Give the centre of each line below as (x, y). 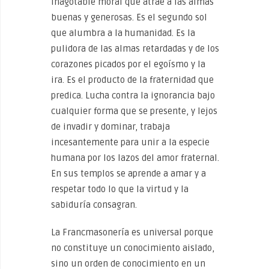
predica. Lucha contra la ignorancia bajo (133, 95)
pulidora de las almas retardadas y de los (135, 49)
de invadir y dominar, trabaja (110, 127)
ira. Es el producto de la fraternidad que (132, 80)
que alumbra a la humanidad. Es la (123, 33)
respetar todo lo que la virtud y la (120, 189)
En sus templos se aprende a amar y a (128, 174)
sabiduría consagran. (94, 205)
